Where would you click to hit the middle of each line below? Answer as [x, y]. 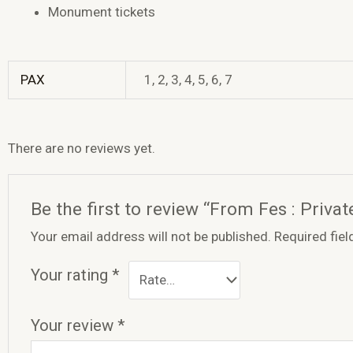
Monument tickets [102, 11]
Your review [74, 325]
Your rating [72, 275]
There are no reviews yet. [82, 149]
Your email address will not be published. [151, 236]
